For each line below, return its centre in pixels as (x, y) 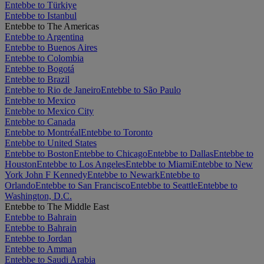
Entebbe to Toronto (117, 133)
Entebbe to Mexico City (49, 111)
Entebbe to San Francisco (83, 186)
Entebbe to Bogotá (39, 69)
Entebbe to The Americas (52, 27)
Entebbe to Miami (159, 164)
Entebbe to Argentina (44, 37)
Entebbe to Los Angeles (81, 164)
